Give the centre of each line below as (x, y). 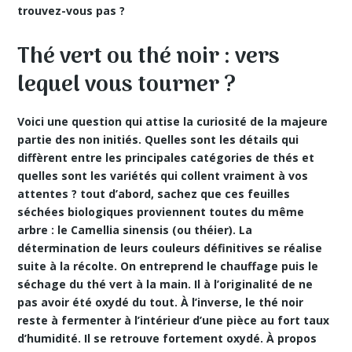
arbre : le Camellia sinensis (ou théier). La (135, 230)
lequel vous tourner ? (127, 86)
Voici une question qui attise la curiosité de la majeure (173, 121)
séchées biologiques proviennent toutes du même (161, 212)
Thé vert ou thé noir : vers (149, 57)
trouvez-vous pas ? (71, 11)
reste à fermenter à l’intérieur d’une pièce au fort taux (174, 320)
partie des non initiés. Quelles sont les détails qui (158, 139)
